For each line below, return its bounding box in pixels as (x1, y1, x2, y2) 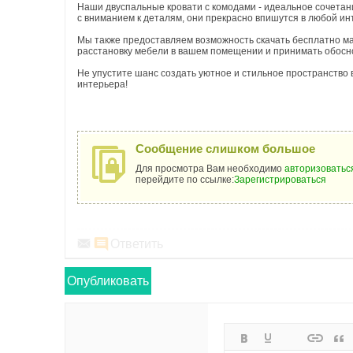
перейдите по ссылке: (136, 174, 234, 185)
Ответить (110, 237, 163, 251)
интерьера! (77, 79, 128, 90)
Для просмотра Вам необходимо (136, 163, 284, 174)
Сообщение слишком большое (136, 142, 315, 155)
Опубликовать (67, 274, 149, 288)
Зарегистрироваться (234, 174, 326, 185)
